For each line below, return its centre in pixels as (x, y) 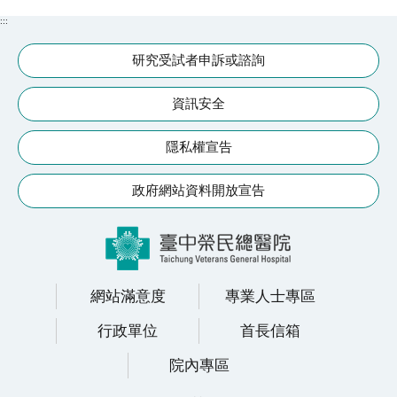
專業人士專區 (270, 296)
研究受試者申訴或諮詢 (198, 60)
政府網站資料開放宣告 (198, 191)
